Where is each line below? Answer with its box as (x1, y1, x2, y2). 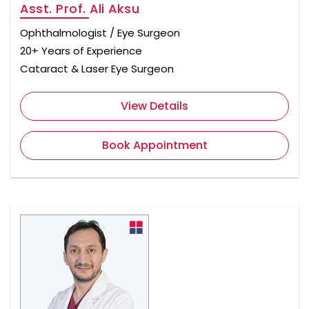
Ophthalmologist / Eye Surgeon (20, 25, 180, 40)
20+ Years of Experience (20, 43, 142, 58)
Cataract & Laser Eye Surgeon (20, 61, 174, 76)
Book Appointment (101, 137, 208, 153)
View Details (121, 97, 188, 114)
